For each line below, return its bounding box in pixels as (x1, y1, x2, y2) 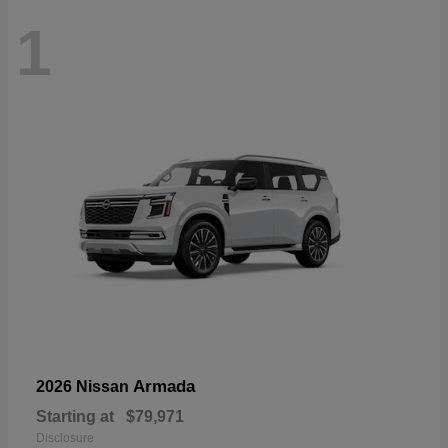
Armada (133, 377, 195, 397)
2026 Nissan (36, 378, 133, 396)
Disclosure (36, 431, 94, 446)
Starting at (36, 408, 114, 426)
